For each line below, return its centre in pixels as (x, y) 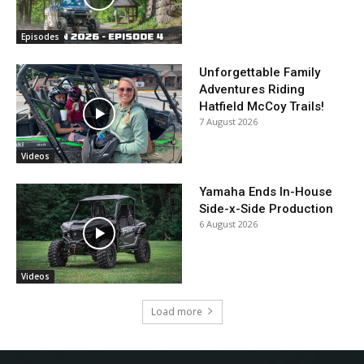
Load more (176, 311)
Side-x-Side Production (266, 209)
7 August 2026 (228, 121)
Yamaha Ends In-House (266, 192)
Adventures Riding (252, 89)
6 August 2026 (228, 224)
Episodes (40, 36)
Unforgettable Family (260, 72)
